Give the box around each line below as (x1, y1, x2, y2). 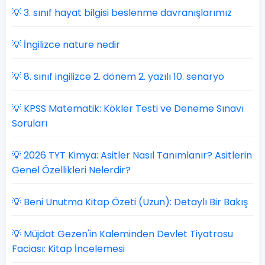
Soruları (12, 117, 47, 130)
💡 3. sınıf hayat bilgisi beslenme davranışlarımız (12, 6, 232, 20)
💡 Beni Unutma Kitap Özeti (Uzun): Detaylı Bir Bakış (12, 195, 248, 209)
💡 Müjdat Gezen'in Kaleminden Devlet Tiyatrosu (12, 227, 233, 241)
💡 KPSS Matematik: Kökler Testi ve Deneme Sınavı (12, 102, 244, 115)
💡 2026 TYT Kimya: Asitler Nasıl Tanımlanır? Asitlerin (12, 148, 252, 162)
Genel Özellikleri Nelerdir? (12, 163, 131, 177)
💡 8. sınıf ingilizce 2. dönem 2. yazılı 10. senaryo (12, 70, 224, 83)
